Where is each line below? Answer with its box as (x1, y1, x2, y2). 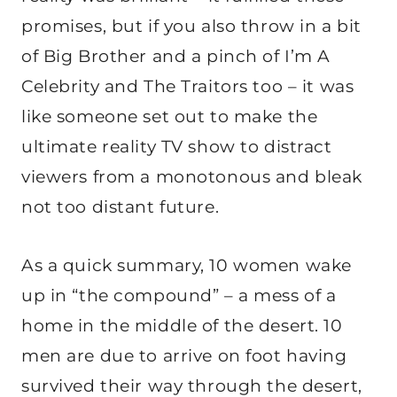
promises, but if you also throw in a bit (21, 16, 362, 37)
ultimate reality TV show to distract (21, 136, 332, 158)
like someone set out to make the (21, 106, 318, 128)
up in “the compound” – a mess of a (21, 285, 337, 307)
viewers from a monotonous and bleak (21, 167, 362, 188)
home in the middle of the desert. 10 (21, 315, 343, 337)
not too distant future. (21, 197, 220, 218)
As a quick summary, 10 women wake (21, 255, 352, 276)
